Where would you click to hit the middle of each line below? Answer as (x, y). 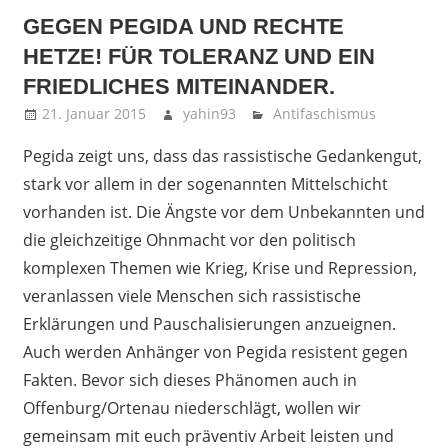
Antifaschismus (325, 114)
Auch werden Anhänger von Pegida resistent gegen (215, 352)
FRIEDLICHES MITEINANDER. (178, 87)
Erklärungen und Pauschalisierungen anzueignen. (209, 324)
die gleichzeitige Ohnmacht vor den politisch (189, 240)
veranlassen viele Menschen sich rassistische (191, 296)
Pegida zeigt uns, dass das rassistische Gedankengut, (222, 156)
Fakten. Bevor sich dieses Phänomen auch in (189, 380)
